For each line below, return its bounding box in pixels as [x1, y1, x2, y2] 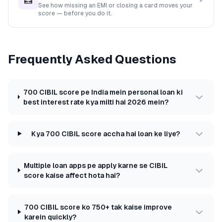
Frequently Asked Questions [8, 52, 176, 66]
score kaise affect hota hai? [23, 171, 120, 179]
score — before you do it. [38, 9, 112, 17]
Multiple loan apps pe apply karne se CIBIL [23, 161, 167, 169]
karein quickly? [24, 213, 77, 221]
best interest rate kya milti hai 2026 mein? [23, 98, 168, 106]
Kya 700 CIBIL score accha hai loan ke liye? [31, 129, 180, 138]
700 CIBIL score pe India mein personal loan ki [23, 88, 183, 96]
